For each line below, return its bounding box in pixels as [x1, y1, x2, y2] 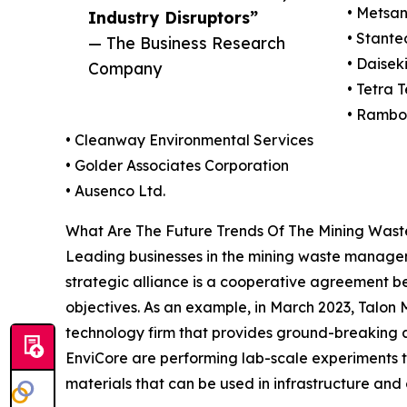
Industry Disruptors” [88, 7, 258, 28]
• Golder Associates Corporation [65, 156, 289, 175]
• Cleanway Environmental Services [65, 131, 313, 150]
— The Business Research [88, 33, 285, 54]
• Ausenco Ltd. [65, 182, 165, 201]
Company [88, 58, 162, 79]
